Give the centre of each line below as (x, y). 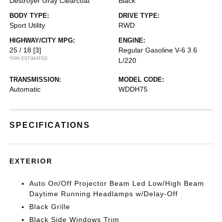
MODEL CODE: (141, 80)
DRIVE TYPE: (139, 16)
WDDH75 (133, 89)
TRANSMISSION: (35, 80)
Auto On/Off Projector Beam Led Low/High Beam (117, 183)
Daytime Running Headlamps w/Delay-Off (104, 194)
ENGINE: (132, 40)
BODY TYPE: (29, 16)
